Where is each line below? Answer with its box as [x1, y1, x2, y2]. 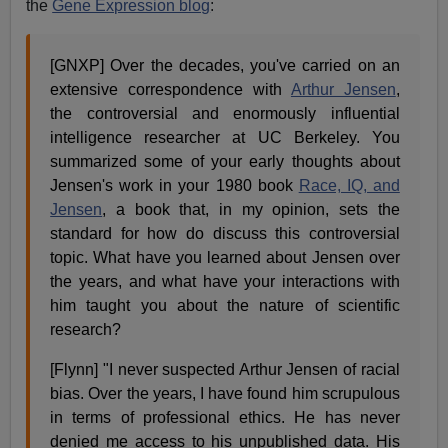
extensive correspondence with [50, 81, 291, 99]
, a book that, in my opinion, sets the [102, 201, 400, 219]
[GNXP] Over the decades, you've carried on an [50, 57, 400, 75]
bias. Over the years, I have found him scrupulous [50, 385, 400, 403]
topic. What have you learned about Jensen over [50, 249, 400, 267]
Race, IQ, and [298, 177, 400, 195]
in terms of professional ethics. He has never [50, 409, 400, 427]
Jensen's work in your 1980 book [50, 177, 299, 195]
